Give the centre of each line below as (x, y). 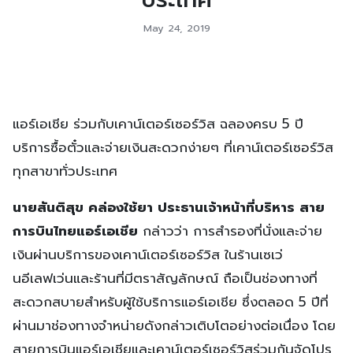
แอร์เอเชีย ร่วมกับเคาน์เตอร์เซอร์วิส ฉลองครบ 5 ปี (158, 123)
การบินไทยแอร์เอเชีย (75, 230)
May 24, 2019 (176, 28)
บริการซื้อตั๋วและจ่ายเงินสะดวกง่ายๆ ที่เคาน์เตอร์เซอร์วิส (173, 147)
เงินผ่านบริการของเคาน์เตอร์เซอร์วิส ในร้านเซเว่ (148, 254)
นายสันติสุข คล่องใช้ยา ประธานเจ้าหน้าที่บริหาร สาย (169, 207)
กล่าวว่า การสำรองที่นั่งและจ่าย (230, 230)
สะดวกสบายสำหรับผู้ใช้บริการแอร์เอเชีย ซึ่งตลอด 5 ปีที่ (171, 301)
